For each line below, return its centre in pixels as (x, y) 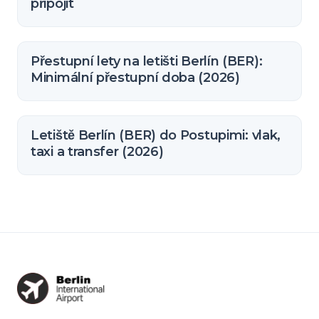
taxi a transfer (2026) (97, 152)
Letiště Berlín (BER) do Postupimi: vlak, (156, 135)
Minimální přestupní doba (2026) (135, 78)
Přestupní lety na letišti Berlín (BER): (147, 61)
